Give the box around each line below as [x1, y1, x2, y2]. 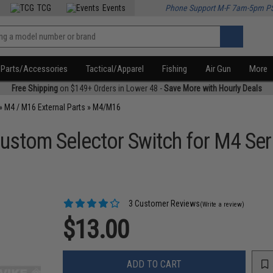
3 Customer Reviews [127, 199, 200, 208]
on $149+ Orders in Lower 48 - [57, 83, 164, 93]
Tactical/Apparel [86, 63, 144, 74]
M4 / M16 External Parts [4, 102, 86, 112]
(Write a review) [200, 200, 245, 208]
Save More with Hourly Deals [163, 83, 262, 93]
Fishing [162, 63, 188, 74]
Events [102, 3, 126, 13]
